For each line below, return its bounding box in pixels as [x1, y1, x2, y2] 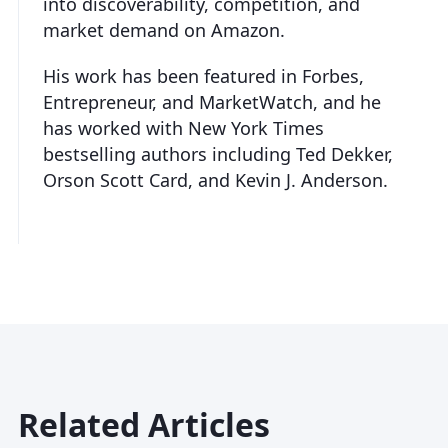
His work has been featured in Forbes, [43, 63, 364, 88]
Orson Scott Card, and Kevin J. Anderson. [43, 167, 388, 192]
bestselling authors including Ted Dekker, [43, 141, 393, 166]
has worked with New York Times [43, 115, 324, 140]
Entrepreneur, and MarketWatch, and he [43, 89, 381, 114]
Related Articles [18, 402, 270, 446]
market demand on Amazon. [43, 17, 285, 42]
